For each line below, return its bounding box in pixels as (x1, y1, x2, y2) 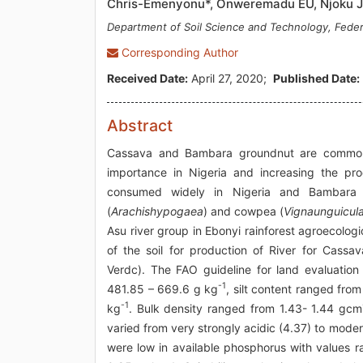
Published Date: (273, 70, 360, 85)
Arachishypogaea (111, 203, 203, 218)
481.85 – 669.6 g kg (107, 281, 219, 296)
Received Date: (107, 70, 188, 85)
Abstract (107, 115, 173, 135)
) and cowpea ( (203, 203, 284, 218)
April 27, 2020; (188, 70, 273, 85)
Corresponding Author (118, 45, 238, 59)
